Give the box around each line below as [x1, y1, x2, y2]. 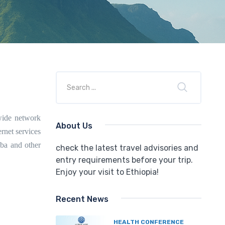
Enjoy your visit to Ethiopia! [56, 167, 159, 177]
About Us [56, 121, 92, 131]
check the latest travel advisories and [56, 143, 198, 153]
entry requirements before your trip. [56, 155, 193, 165]
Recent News [56, 194, 108, 204]
